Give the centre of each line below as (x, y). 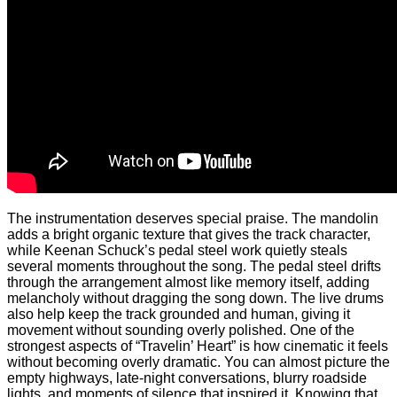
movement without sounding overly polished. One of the (181, 330)
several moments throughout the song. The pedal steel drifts (194, 266)
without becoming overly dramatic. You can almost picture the (198, 362)
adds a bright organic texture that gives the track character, (189, 234)
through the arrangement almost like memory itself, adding (188, 282)
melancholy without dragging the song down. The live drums (195, 298)
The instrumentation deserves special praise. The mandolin (193, 218)
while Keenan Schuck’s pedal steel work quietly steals (177, 250)
